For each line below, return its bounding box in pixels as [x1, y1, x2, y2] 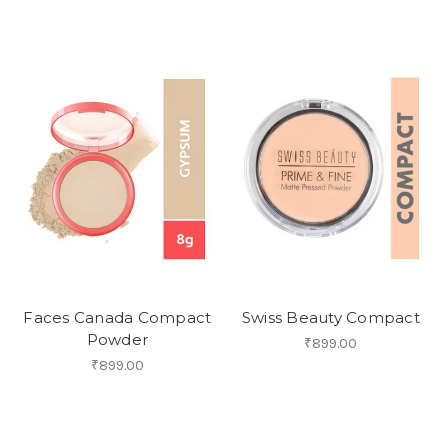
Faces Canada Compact [23, 308, 212, 328]
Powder [86, 330, 148, 350]
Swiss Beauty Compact [241, 308, 420, 328]
